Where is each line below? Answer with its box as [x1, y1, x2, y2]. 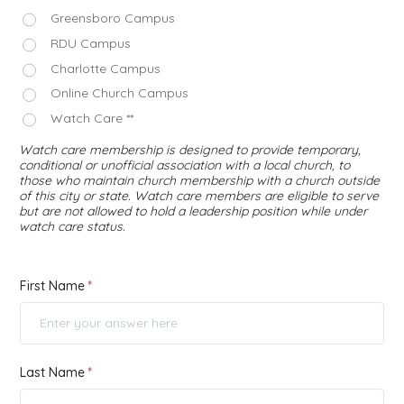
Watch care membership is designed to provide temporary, [19, 142, 361, 159]
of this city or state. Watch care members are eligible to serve [19, 188, 379, 205]
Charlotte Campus [50, 60, 161, 77]
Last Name [20, 364, 85, 381]
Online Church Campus [50, 85, 188, 102]
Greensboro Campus [50, 10, 175, 27]
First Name [20, 277, 85, 294]
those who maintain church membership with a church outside [19, 172, 380, 189]
